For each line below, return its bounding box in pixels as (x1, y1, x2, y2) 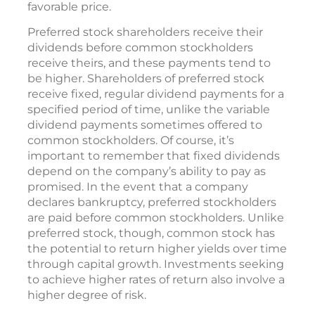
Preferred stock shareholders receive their (27, 25, 263, 39)
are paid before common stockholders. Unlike (27, 210, 284, 224)
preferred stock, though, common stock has (27, 226, 275, 240)
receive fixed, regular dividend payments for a (27, 86, 284, 101)
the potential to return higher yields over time (27, 241, 287, 255)
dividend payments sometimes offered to (27, 117, 262, 131)
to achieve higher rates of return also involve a (27, 272, 285, 286)
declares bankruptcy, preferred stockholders (27, 195, 276, 209)
